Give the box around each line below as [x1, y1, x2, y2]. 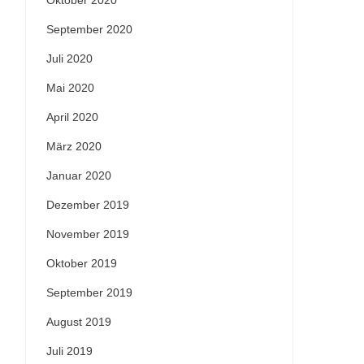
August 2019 [46, 315, 111, 328]
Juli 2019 [46, 344, 93, 357]
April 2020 [46, 110, 98, 123]
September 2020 [46, 23, 132, 36]
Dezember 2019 [46, 198, 129, 211]
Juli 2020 [46, 52, 93, 65]
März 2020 [46, 140, 102, 153]
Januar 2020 [46, 169, 111, 182]
